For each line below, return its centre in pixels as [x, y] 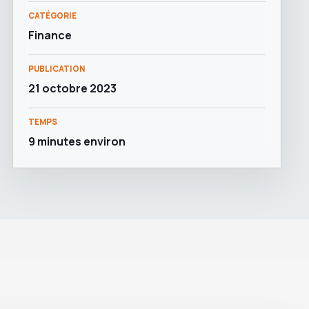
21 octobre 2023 [72, 88]
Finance [50, 35]
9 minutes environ [77, 141]
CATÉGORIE [52, 16]
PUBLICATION [57, 69]
